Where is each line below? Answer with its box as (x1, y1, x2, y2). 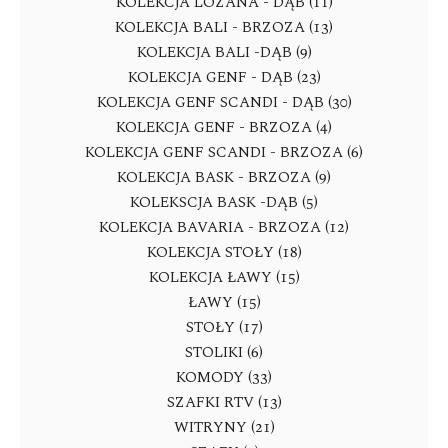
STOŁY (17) (185, 316, 263, 339)
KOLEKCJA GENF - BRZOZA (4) (116, 116, 332, 139)
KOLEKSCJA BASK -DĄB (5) (130, 191, 318, 214)
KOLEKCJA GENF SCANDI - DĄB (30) (96, 91, 352, 114)
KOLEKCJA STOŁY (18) (146, 241, 302, 264)
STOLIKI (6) (185, 341, 263, 364)
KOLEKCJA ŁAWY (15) (148, 266, 300, 289)
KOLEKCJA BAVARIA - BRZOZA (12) (99, 216, 349, 239)
